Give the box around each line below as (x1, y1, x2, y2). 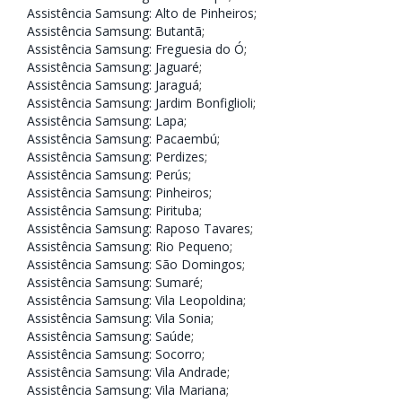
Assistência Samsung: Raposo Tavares (27, 219, 250, 237)
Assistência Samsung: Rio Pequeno (27, 237, 230, 255)
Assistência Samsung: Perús (27, 165, 188, 183)
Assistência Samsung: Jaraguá (27, 75, 199, 93)
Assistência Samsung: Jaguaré (27, 57, 199, 75)
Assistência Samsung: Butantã (27, 22, 202, 39)
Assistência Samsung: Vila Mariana (27, 380, 226, 398)
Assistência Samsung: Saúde (27, 327, 191, 345)
